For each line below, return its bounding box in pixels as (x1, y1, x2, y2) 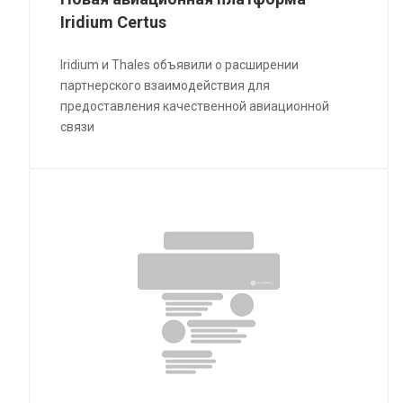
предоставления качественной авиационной (60, 99, 330, 114)
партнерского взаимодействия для (60, 78, 271, 94)
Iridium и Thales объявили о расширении (60, 58, 300, 73)
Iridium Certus (60, 13, 167, 32)
